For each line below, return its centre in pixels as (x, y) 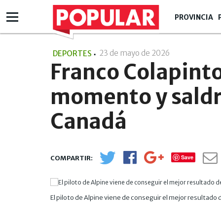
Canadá (89, 121)
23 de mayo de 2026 (135, 53)
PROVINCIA (194, 17)
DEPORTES (72, 54)
